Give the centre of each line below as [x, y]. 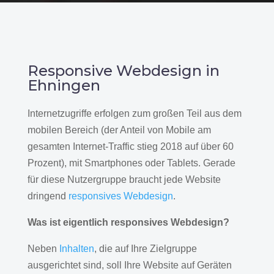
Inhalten [76, 248]
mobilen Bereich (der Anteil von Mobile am [119, 130]
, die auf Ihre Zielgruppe [145, 248]
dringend [48, 196]
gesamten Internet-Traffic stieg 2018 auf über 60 [130, 146]
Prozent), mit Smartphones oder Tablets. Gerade [131, 163]
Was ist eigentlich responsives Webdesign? [128, 222]
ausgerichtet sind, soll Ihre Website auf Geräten [129, 265]
